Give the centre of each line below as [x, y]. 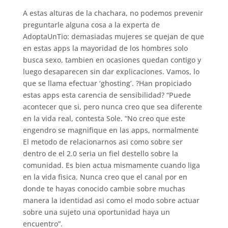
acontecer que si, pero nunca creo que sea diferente [112, 107]
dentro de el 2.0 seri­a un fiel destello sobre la [100, 154]
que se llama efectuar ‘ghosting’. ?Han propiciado [107, 83]
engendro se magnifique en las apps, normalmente [110, 130]
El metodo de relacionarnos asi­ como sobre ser [103, 142]
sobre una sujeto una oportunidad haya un [96, 212]
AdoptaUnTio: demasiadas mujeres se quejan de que [113, 37]
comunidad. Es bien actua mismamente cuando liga [111, 165]
